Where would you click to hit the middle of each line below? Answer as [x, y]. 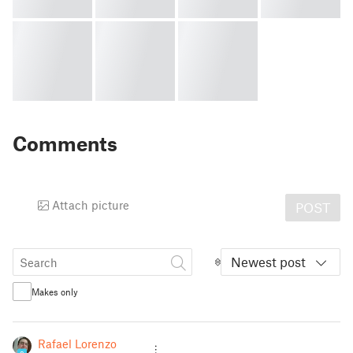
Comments [65, 143]
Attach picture [89, 204]
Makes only [55, 292]
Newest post [268, 262]
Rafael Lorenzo [77, 344]
